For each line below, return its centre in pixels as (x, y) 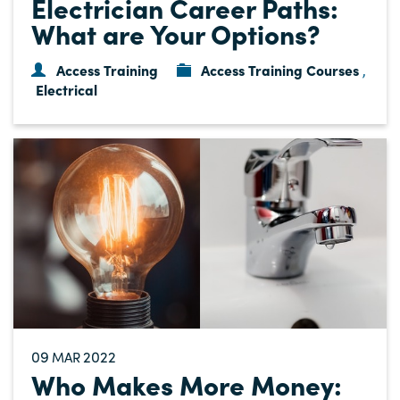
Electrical (67, 89)
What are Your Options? (176, 33)
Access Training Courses (280, 69)
